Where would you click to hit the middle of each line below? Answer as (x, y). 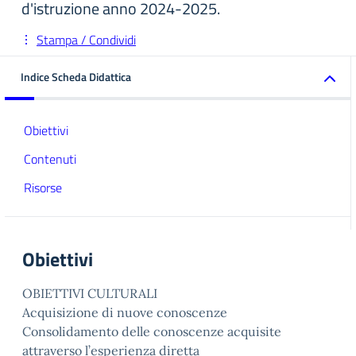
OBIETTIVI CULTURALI (90, 293)
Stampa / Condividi (86, 40)
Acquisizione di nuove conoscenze (125, 312)
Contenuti (50, 159)
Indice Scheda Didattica (76, 77)
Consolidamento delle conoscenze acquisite (152, 331)
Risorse (43, 188)
